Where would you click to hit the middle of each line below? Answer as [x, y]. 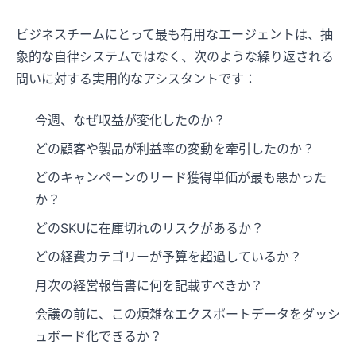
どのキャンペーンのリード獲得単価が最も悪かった [181, 178]
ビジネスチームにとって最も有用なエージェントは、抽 [174, 35]
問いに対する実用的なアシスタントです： [136, 79]
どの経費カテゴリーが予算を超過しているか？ [168, 257]
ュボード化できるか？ [99, 337]
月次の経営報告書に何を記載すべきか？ [149, 286]
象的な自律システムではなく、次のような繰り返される [175, 57]
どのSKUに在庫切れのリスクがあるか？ [149, 228]
